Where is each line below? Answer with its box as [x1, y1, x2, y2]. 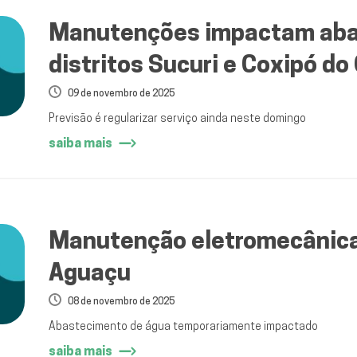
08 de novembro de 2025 [67, 295, 175, 308]
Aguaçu [48, 257, 131, 287]
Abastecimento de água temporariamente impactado [48, 320, 318, 333]
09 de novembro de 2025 [67, 87, 175, 100]
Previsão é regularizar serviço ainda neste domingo [48, 112, 306, 125]
